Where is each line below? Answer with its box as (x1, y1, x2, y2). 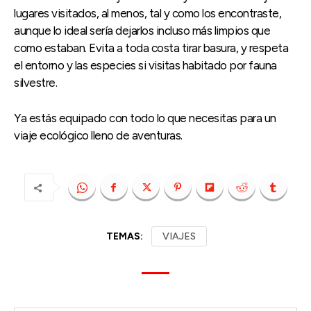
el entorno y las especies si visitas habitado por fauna (14, 58, 277, 73)
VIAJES (162, 230, 196, 243)
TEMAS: (106, 230, 143, 243)
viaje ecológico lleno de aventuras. (14, 128, 183, 143)
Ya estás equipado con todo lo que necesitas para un (14, 111, 276, 126)
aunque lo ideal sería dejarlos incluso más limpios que (14, 24, 270, 38)
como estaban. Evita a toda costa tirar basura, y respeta (14, 41, 288, 56)
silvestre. (14, 76, 57, 90)
